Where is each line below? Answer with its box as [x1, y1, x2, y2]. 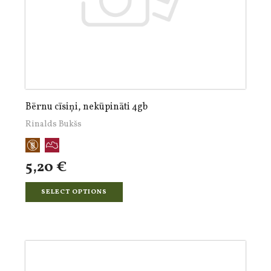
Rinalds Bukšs [25, 119, 82, 130]
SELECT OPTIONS [41, 188, 107, 197]
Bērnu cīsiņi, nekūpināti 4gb [25, 100, 148, 114]
